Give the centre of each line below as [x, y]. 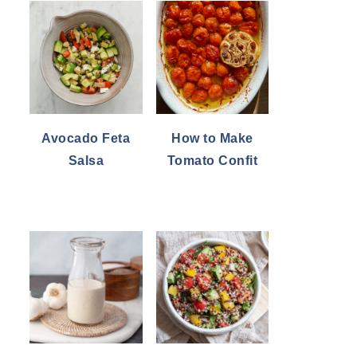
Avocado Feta [86, 138]
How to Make [212, 138]
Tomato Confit [212, 160]
